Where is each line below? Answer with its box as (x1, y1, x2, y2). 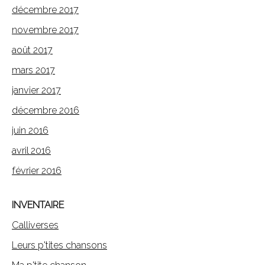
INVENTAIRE (12, 199, 64, 211)
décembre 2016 (12, 105, 79, 117)
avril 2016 (12, 145, 51, 157)
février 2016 (12, 165, 62, 177)
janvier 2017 (12, 85, 61, 96)
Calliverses (12, 219, 59, 231)
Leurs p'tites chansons (12, 240, 107, 251)
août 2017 (12, 44, 53, 56)
